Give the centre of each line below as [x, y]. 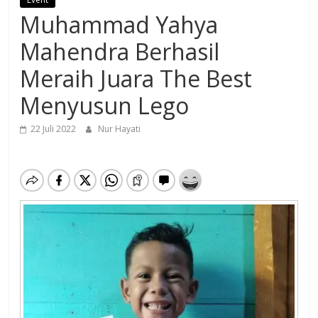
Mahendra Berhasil [120, 52]
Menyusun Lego [105, 106]
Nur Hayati [120, 129]
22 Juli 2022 [54, 129]
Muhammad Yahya [119, 25]
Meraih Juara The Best [136, 79]
